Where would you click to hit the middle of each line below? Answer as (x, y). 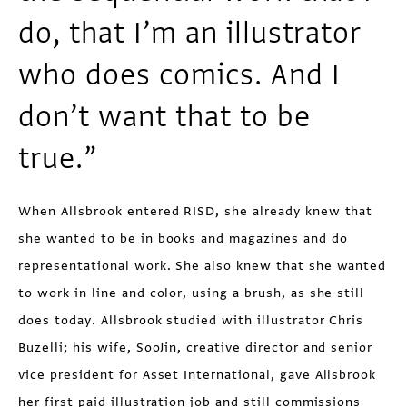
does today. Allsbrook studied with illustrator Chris (191, 321)
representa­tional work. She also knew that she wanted (203, 266)
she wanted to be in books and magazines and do (183, 239)
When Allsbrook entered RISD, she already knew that (196, 212)
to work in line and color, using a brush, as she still (192, 293)
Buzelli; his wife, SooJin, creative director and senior (196, 348)
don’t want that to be (164, 117)
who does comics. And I (179, 75)
